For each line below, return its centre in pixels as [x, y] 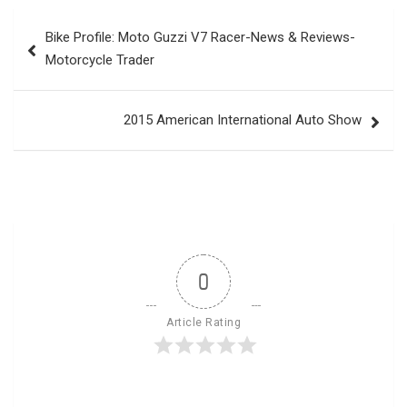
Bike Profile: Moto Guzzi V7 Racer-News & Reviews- [200, 38]
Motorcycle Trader [100, 60]
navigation [66, 51]
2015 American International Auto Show [243, 120]
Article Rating [203, 323]
